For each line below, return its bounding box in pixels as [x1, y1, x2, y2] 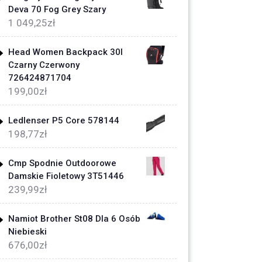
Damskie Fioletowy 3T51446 [8, 171, 124, 181]
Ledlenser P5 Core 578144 [8, 115, 119, 126]
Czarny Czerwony [8, 60, 80, 70]
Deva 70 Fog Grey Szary [8, 4, 106, 15]
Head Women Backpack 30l [8, 47, 123, 57]
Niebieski [8, 226, 47, 237]
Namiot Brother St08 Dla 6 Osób [8, 213, 140, 224]
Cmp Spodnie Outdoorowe [8, 158, 116, 168]
